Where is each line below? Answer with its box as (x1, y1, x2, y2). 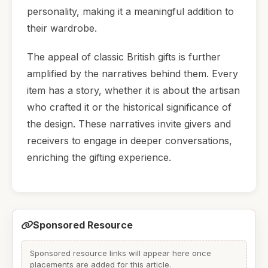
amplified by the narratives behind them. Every (27, 67, 238, 80)
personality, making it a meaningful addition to (27, 5, 234, 18)
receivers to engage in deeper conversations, (27, 134, 232, 147)
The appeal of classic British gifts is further (27, 50, 221, 63)
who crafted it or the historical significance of (27, 100, 232, 113)
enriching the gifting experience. (27, 151, 171, 163)
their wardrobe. (27, 22, 97, 35)
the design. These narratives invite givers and (27, 117, 231, 130)
